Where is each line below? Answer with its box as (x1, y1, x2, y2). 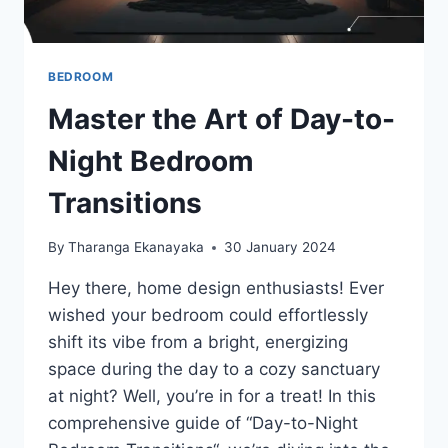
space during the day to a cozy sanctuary (48, 359, 380, 380)
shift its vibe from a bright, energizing (48, 332, 348, 353)
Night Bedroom (48, 143, 254, 178)
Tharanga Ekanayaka (68, 239, 205, 256)
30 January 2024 (224, 239, 337, 256)
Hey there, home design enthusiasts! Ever (48, 278, 384, 299)
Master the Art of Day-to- (48, 101, 395, 136)
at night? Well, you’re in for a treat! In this (48, 386, 376, 407)
